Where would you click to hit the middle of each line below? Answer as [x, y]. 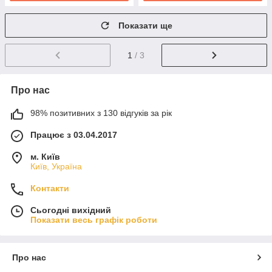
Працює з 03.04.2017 [74, 134]
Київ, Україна [56, 166]
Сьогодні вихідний [71, 210]
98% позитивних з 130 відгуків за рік [101, 113]
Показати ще [145, 25]
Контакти [50, 188]
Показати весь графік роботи [94, 219]
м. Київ [45, 156]
